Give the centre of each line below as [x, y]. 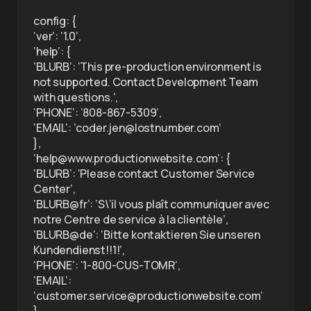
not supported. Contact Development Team [146, 82]
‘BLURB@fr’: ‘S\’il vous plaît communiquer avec [151, 204]
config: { [55, 21]
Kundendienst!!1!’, [79, 250]
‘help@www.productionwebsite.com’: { [132, 158]
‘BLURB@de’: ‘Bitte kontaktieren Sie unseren [147, 235]
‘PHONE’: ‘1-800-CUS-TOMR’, [107, 265]
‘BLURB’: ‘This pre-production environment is [148, 67]
